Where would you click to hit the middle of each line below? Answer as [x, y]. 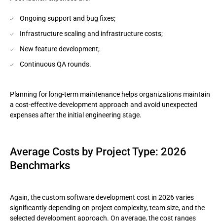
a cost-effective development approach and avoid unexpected [104, 105]
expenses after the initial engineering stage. [76, 115]
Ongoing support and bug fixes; [68, 18]
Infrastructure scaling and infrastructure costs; [91, 34]
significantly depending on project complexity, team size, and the [107, 208]
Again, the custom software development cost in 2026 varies [102, 197]
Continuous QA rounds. [55, 64]
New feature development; [60, 49]
